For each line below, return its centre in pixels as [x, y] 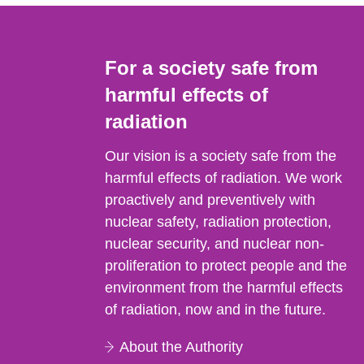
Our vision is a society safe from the [221, 156]
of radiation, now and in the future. [216, 309]
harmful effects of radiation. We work [224, 178]
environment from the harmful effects [224, 287]
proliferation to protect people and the [226, 265]
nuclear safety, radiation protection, [219, 221]
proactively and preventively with [210, 199]
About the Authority [182, 347]
